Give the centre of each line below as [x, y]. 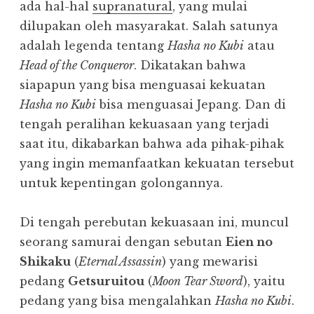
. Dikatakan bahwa [190, 66]
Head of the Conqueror [77, 66]
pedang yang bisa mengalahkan [117, 301]
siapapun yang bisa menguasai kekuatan [143, 85]
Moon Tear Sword [198, 281]
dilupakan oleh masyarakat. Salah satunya [149, 26]
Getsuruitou [106, 281]
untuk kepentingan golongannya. [121, 183]
